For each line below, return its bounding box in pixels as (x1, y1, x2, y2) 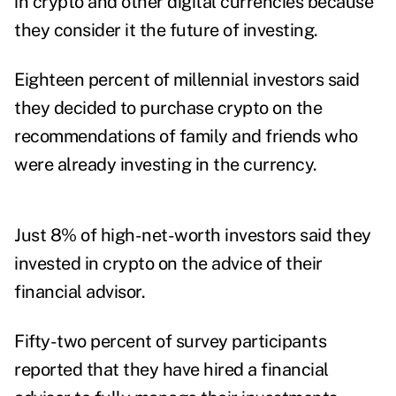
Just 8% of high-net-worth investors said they (14, 225, 371, 247)
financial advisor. (14, 281, 149, 303)
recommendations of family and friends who (14, 126, 358, 148)
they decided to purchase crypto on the (14, 97, 322, 119)
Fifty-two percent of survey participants (14, 331, 326, 353)
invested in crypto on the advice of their (14, 253, 323, 275)
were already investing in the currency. (14, 154, 321, 176)
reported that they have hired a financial (14, 359, 329, 381)
